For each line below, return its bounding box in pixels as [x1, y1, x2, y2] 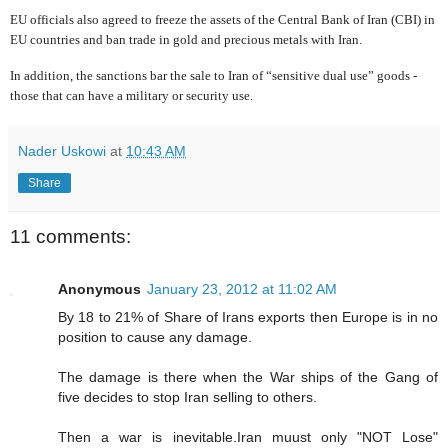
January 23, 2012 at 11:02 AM [147, 280, 337, 297]
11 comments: [10, 226, 131, 248]
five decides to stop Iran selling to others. [58, 388, 317, 405]
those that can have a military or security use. [10, 88, 253, 104]
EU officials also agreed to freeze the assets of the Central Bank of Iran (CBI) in [10, 12, 435, 28]
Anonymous [58, 280, 141, 297]
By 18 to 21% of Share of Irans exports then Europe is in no [58, 308, 438, 325]
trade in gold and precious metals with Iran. [129, 32, 362, 48]
